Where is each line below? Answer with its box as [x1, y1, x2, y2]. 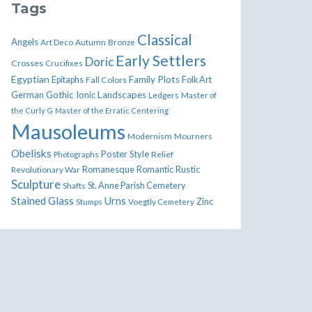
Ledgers [148, 90, 179, 100]
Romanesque [82, 164, 134, 175]
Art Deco [40, 37, 73, 47]
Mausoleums [11, 119, 125, 143]
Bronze [108, 37, 135, 47]
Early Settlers [116, 52, 206, 69]
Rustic [175, 164, 200, 175]
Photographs [54, 150, 99, 159]
